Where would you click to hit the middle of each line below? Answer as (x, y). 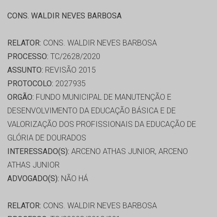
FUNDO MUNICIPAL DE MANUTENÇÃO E (103, 97)
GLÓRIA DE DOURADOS (47, 138)
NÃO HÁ (74, 179)
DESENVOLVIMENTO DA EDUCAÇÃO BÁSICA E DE (92, 111)
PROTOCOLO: (30, 84)
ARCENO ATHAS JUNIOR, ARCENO (129, 152)
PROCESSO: (28, 57)
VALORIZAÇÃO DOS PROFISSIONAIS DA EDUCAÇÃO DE (102, 124)
